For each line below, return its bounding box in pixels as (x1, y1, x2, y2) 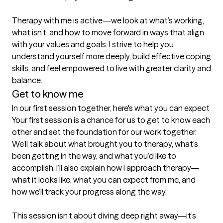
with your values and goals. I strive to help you (12, 39, 174, 50)
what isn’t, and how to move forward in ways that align (12, 27, 204, 38)
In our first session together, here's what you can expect (12, 103, 210, 113)
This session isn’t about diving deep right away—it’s (12, 211, 196, 221)
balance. (12, 75, 42, 86)
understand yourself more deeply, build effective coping (12, 51, 211, 62)
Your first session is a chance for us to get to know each (12, 115, 210, 125)
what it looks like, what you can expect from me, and (12, 175, 196, 185)
